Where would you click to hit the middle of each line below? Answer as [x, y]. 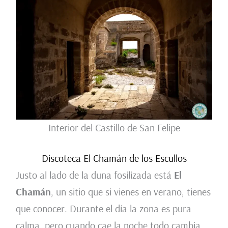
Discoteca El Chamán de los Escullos [114, 158]
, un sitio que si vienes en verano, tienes [131, 192]
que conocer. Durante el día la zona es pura [103, 209]
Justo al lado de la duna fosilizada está [95, 175]
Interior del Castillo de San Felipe [114, 128]
